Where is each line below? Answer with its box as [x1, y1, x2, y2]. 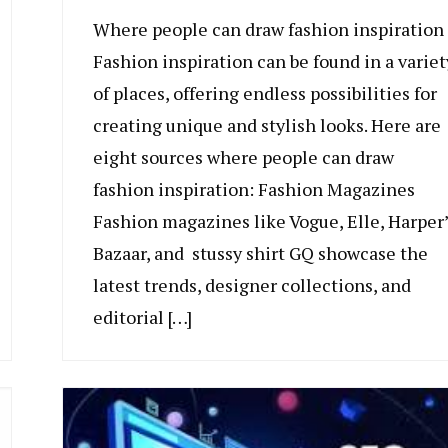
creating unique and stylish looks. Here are [92, 113, 441, 137]
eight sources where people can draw [92, 145, 394, 169]
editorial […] [92, 305, 192, 329]
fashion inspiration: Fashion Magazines [92, 177, 415, 201]
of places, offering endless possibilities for [92, 81, 437, 105]
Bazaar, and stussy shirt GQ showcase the [92, 241, 428, 265]
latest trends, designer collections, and [92, 273, 411, 297]
